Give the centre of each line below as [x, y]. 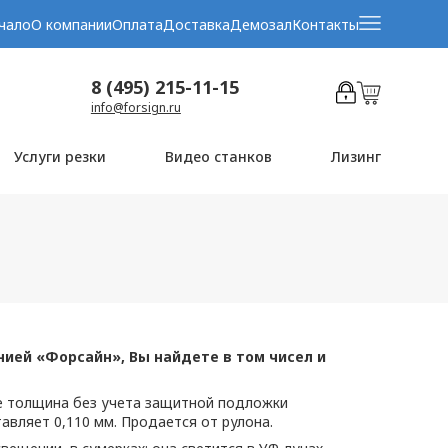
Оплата [137, 24]
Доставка [196, 24]
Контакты [325, 24]
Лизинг [355, 156]
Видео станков [219, 156]
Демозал [260, 24]
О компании [71, 24]
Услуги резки [60, 156]
